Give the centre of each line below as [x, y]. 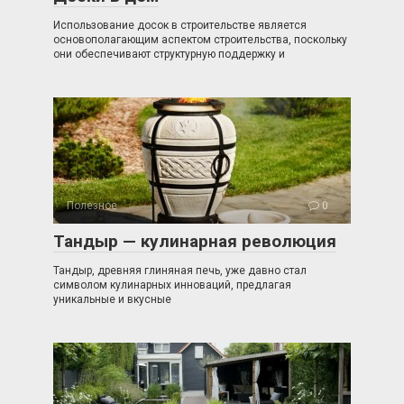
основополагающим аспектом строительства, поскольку [200, 40]
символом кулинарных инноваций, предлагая [172, 285]
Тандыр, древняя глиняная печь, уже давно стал [180, 271]
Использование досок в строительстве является [180, 25]
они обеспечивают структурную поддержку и [169, 54]
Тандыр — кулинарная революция [195, 241]
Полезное [92, 206]
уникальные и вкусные [112, 299]
